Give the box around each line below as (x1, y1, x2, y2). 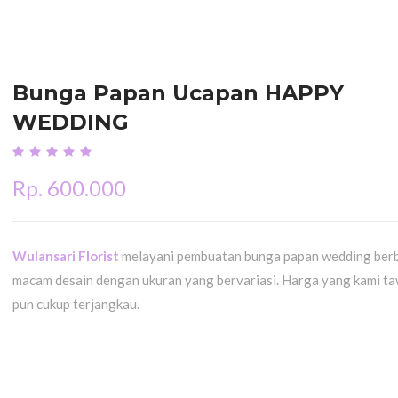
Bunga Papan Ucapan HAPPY (12, 80, 344, 106)
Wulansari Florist (12, 248, 122, 264)
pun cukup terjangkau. (12, 296, 139, 312)
